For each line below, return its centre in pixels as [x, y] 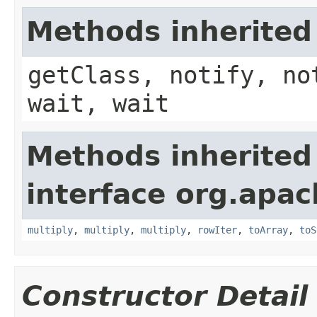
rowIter [217, 230]
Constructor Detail [165, 296]
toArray [268, 230]
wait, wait [98, 103]
